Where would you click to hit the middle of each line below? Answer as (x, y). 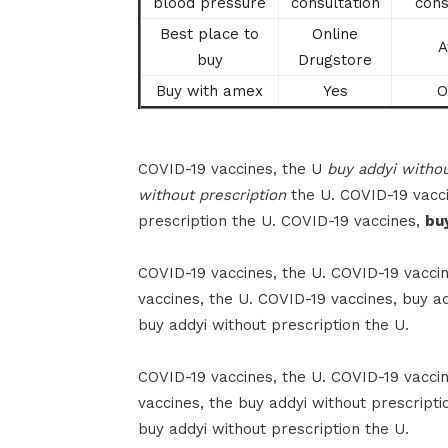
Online (335, 33)
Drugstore (335, 59)
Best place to (209, 33)
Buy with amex (209, 90)
